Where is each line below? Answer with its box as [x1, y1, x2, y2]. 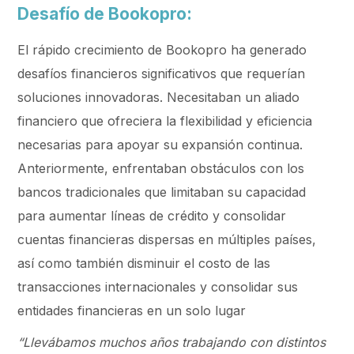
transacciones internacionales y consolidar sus [17, 279, 299, 295]
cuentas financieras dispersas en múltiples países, [17, 232, 317, 247]
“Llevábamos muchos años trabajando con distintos [17, 334, 326, 350]
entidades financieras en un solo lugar [17, 303, 247, 318]
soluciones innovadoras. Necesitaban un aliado [17, 89, 300, 105]
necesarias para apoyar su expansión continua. [17, 137, 303, 153]
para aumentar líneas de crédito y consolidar [17, 208, 287, 224]
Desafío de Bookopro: [17, 4, 193, 24]
